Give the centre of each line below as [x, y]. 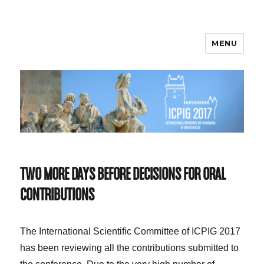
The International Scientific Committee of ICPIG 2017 [131, 232]
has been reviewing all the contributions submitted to [130, 248]
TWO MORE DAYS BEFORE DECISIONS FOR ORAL [123, 176]
